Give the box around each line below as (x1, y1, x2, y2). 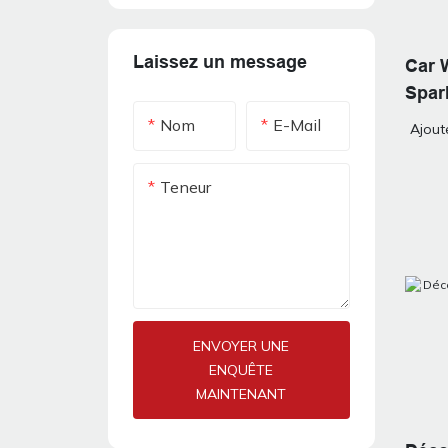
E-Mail (273, 115, 322, 136)
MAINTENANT (196, 385, 287, 404)
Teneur (159, 177, 211, 198)
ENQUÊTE (209, 361, 274, 380)
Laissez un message (132, 52, 307, 73)
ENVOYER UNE (193, 337, 290, 356)
